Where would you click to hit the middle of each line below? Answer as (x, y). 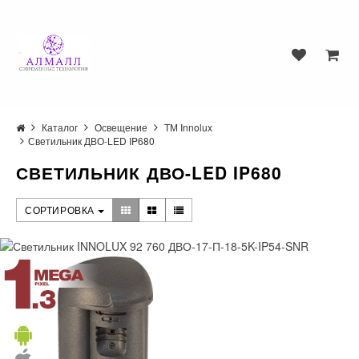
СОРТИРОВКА (61, 210)
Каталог (60, 127)
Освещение (121, 127)
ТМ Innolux (188, 127)
